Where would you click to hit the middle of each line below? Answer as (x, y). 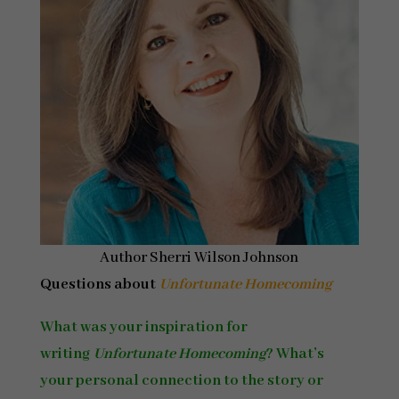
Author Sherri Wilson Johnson (199, 258)
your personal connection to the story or (181, 381)
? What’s (295, 354)
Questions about (99, 285)
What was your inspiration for (143, 327)
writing (66, 354)
